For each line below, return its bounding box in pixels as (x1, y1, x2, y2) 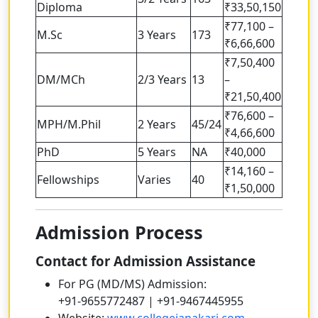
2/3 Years (138, 72, 187, 88)
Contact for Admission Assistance (35, 252, 256, 270)
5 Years (138, 144, 176, 160)
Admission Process (35, 220, 203, 245)
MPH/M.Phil (37, 116, 101, 133)
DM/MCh (37, 72, 85, 88)
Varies (138, 172, 171, 188)
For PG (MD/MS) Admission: (58, 276, 207, 292)
